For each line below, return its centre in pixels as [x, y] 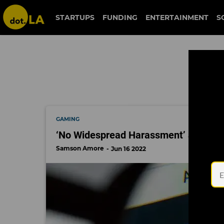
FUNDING [120, 17]
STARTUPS [75, 17]
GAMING [68, 119]
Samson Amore [80, 148]
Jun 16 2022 [128, 148]
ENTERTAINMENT [177, 17]
